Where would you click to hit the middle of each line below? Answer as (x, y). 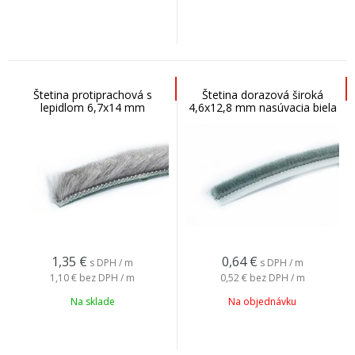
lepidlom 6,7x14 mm (92, 107)
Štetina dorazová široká (262, 95)
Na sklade (92, 302)
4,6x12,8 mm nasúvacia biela (262, 107)
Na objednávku (262, 302)
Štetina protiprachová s (92, 95)
